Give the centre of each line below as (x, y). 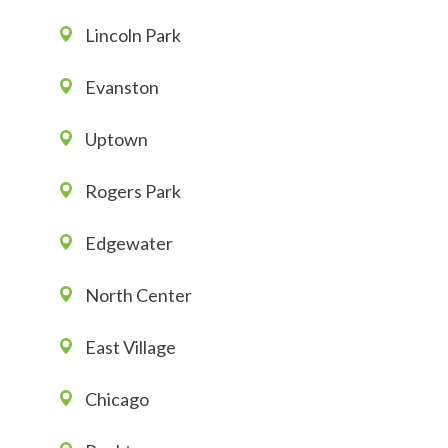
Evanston (122, 87)
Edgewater (129, 243)
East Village (130, 347)
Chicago (117, 399)
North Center (138, 295)
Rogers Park (133, 191)
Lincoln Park (133, 35)
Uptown (116, 139)
